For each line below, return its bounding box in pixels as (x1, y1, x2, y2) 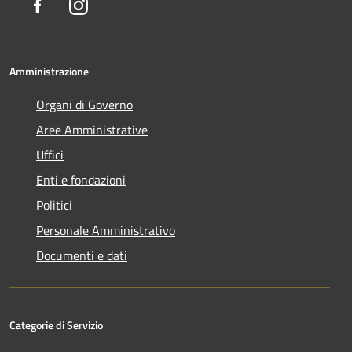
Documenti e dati (36, 245, 127, 265)
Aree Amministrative (36, 119, 148, 139)
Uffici (36, 145, 64, 164)
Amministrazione (9, 62, 89, 79)
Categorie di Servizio (9, 316, 103, 333)
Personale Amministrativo (36, 220, 175, 240)
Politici (36, 195, 72, 214)
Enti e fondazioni (36, 170, 126, 189)
